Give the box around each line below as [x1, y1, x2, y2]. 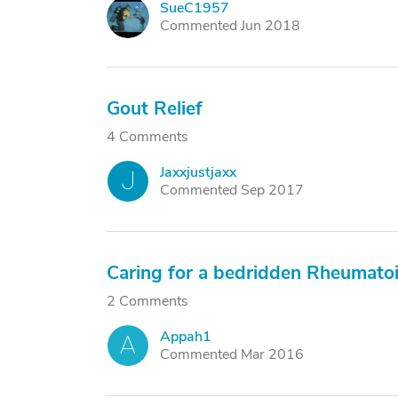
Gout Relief [107, 96, 203, 121]
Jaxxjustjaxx [160, 163, 236, 182]
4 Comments [107, 127, 188, 147]
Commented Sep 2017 [160, 180, 304, 200]
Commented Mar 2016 [160, 345, 304, 364]
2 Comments [107, 291, 188, 311]
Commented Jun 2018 [160, 16, 300, 36]
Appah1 [160, 327, 211, 346]
